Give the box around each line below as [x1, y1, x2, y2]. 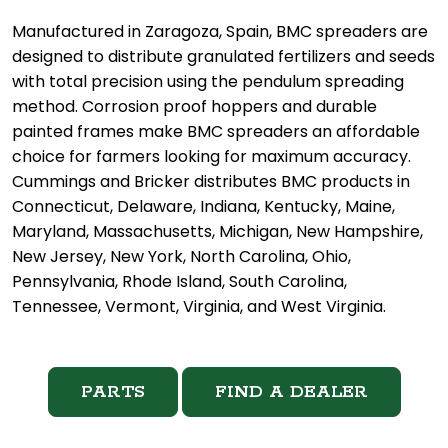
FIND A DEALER [214, 381, 368, 404]
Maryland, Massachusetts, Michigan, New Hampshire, [12, 220, 423, 244]
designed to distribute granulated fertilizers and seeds [12, 45, 435, 69]
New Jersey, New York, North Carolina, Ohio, [12, 245, 351, 269]
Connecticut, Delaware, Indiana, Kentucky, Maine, [12, 195, 395, 219]
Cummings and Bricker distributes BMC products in [12, 170, 410, 194]
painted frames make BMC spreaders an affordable [12, 120, 420, 144]
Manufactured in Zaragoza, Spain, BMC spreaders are [12, 20, 428, 44]
